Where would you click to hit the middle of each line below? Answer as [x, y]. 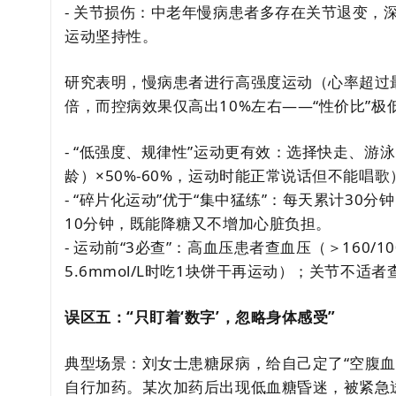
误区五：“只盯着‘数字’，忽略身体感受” [200, 317]
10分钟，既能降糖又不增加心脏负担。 [198, 223]
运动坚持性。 [111, 36]
